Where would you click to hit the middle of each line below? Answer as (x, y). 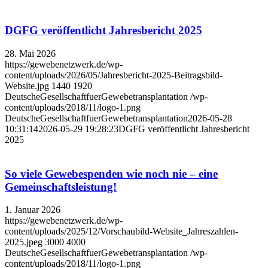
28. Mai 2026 (30, 53)
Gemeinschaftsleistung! (61, 187)
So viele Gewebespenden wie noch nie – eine (111, 173)
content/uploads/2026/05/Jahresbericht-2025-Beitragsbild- (114, 75)
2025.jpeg (24, 242)
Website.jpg (27, 86)
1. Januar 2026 (33, 210)
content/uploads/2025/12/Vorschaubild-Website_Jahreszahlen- (121, 232)
